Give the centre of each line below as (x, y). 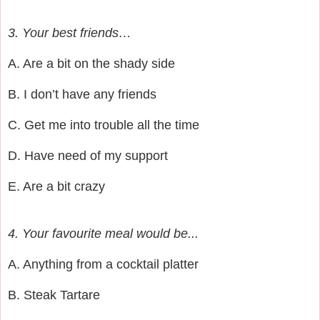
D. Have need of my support (88, 155)
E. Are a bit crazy (56, 186)
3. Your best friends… (70, 32)
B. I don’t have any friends (82, 94)
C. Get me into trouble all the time (104, 125)
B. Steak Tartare (54, 295)
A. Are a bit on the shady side (91, 63)
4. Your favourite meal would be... (103, 233)
